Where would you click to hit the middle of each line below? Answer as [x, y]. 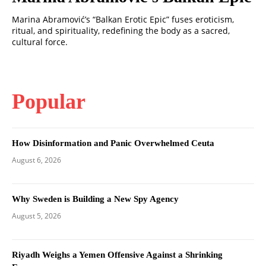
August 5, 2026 [37, 216]
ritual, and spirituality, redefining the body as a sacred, [121, 31]
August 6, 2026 [37, 160]
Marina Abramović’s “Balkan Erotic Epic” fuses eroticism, [123, 20]
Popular [49, 102]
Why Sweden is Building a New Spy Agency [95, 199]
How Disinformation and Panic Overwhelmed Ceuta [113, 143]
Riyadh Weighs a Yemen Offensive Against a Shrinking [117, 255]
